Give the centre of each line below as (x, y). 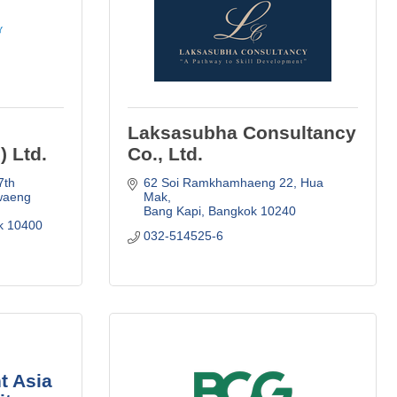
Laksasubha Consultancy (242, 132)
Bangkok (232, 210)
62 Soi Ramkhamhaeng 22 (218, 182)
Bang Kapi (172, 210)
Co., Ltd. (165, 153)
